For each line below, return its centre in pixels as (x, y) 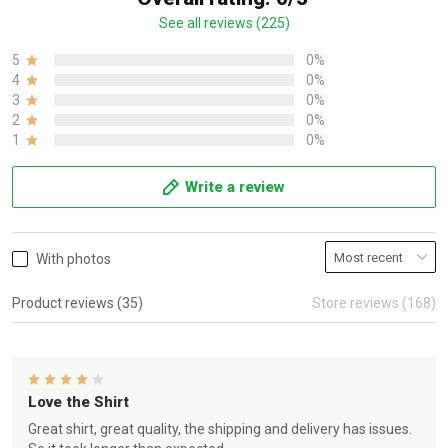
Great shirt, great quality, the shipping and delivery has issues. (220, 429)
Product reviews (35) (77, 303)
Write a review (235, 187)
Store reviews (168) (374, 303)
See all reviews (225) (224, 23)
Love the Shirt (78, 402)
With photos (73, 259)
